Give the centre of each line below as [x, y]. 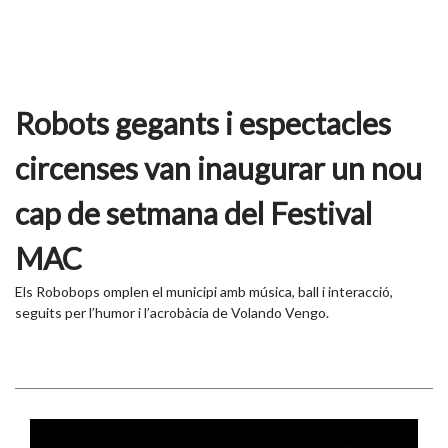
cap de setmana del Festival [193, 212]
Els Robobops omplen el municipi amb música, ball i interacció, [204, 291]
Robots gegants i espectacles [203, 122]
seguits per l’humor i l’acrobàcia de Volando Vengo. [172, 312]
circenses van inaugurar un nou [218, 167]
